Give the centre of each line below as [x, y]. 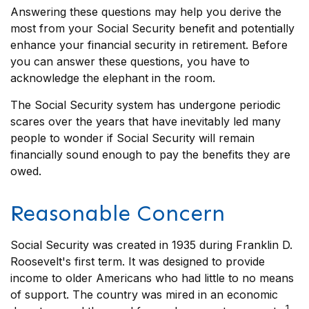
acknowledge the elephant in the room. [113, 78]
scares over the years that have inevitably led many [146, 121]
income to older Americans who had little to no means [152, 278]
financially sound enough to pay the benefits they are [150, 154]
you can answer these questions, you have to [130, 61]
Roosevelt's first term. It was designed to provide [138, 261]
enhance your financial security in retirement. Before [149, 45]
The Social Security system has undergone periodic [146, 105]
